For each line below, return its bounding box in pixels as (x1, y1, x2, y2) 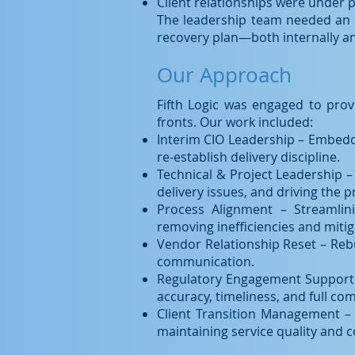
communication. (157, 253, 254, 270)
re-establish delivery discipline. (157, 148, 340, 166)
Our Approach (157, 61, 292, 89)
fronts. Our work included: (157, 113, 313, 131)
